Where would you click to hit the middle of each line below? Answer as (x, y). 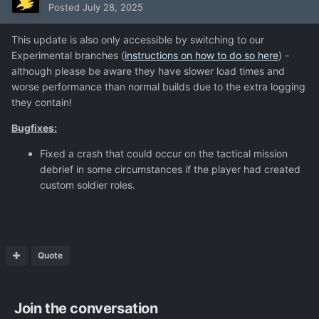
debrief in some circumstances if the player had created (170, 169)
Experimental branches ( (68, 56)
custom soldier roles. (88, 185)
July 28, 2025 (113, 7)
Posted (66, 7)
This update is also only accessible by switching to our (138, 40)
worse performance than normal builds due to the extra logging (158, 87)
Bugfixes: (34, 128)
